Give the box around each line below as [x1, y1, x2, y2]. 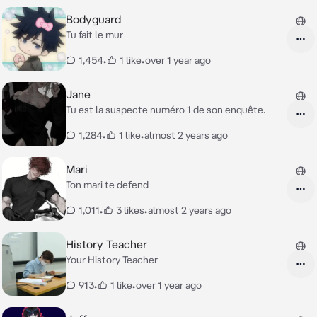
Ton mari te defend [66, 179, 149, 190]
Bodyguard [66, 13, 121, 25]
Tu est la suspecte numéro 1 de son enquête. [66, 104, 265, 115]
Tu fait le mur [66, 29, 123, 40]
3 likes [116, 204, 144, 216]
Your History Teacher [66, 254, 158, 265]
